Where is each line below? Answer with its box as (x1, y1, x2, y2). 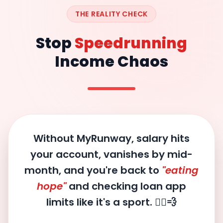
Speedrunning (75, 32, 187, 54)
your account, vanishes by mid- (30, 147, 193, 161)
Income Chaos (55, 51, 168, 72)
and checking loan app (66, 179, 186, 193)
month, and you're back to (24, 163, 162, 177)
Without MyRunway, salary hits (33, 131, 190, 145)
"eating (162, 163, 199, 177)
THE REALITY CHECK (75, 8, 148, 19)
